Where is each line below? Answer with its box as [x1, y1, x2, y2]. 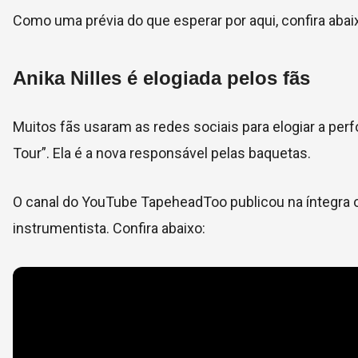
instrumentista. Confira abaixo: [13, 220, 205, 237]
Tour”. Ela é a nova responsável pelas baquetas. [13, 145, 311, 162]
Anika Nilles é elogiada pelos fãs [13, 67, 310, 89]
